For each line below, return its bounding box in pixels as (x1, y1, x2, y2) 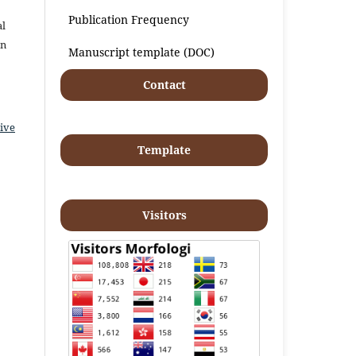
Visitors (141, 207, 187, 222)
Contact (142, 76, 186, 92)
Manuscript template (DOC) (68, 44, 215, 60)
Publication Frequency (68, 11, 190, 27)
